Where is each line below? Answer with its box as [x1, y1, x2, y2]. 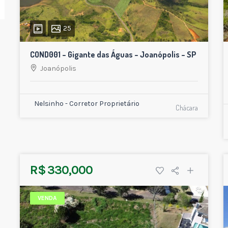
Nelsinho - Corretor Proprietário [34, 99, 139, 108]
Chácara [176, 103, 198, 112]
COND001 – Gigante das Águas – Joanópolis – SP [30, 49, 196, 60]
